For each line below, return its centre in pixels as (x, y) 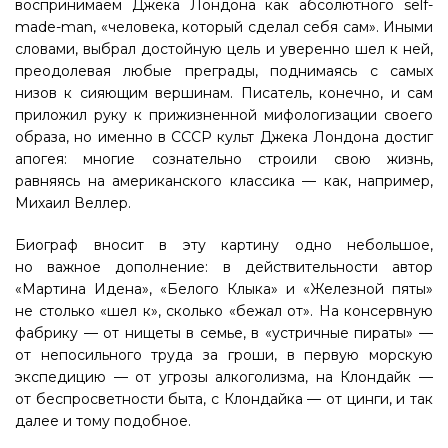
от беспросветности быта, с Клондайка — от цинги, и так (224, 399)
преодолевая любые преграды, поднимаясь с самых (224, 71)
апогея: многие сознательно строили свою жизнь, (224, 159)
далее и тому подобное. (103, 421)
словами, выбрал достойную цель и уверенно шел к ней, (224, 49)
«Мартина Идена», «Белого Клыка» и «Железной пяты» (224, 289)
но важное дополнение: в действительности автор (224, 267)
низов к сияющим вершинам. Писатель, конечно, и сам (224, 93)
